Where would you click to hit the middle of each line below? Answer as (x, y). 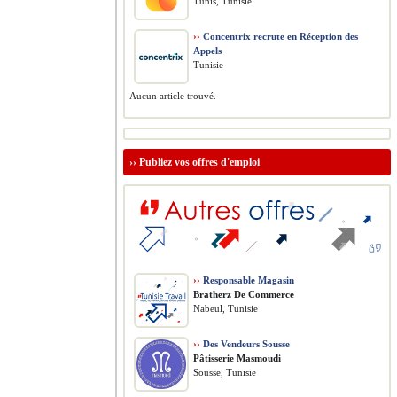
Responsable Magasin (247, 280)
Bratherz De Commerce (244, 294)
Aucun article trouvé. (173, 96)
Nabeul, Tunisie (226, 308)
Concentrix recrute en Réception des (279, 36)
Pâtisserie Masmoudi (237, 358)
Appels (207, 51)
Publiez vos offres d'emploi (199, 162)
